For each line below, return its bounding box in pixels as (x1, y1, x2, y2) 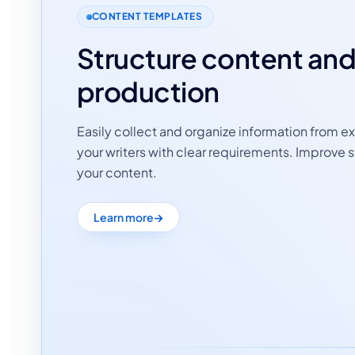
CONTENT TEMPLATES (92, 10, 203, 23)
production (77, 74, 219, 109)
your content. (77, 164, 157, 181)
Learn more (94, 210, 154, 225)
